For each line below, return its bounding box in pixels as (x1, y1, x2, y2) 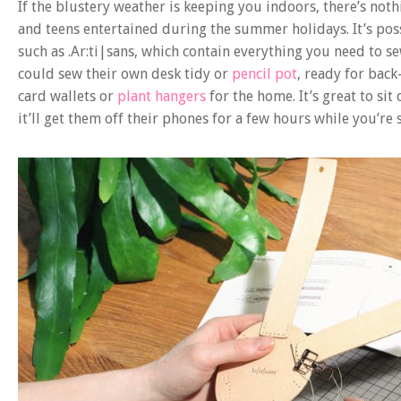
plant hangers (117, 87, 206, 105)
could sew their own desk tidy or (18, 64, 232, 82)
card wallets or (18, 87, 117, 105)
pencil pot (232, 64, 297, 82)
